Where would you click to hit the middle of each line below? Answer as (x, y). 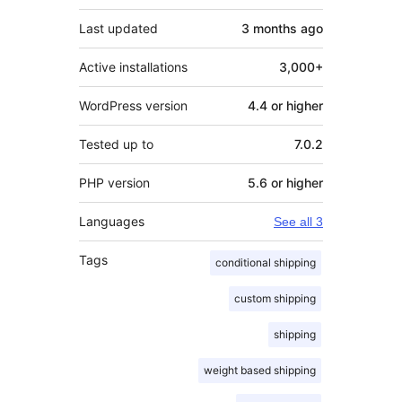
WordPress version (133, 105)
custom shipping (275, 298)
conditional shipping (266, 262)
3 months (269, 28)
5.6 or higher (285, 182)
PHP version (114, 182)
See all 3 (298, 221)
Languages (112, 221)
